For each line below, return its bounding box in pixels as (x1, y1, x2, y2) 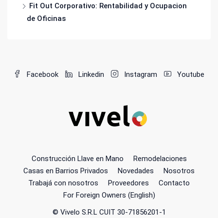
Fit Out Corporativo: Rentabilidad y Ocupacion (29, 1, 187, 11)
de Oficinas (27, 14, 66, 23)
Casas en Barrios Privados (23, 166, 108, 176)
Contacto (159, 179, 190, 188)
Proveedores (108, 179, 149, 188)
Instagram (122, 70, 157, 79)
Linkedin (76, 70, 104, 79)
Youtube (175, 70, 204, 79)
